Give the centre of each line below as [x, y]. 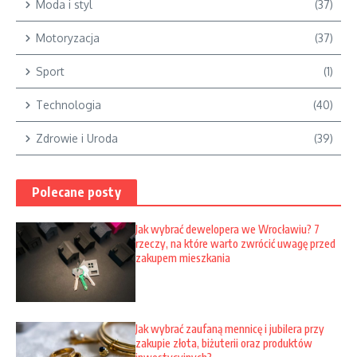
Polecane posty [76, 192]
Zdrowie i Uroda [77, 139]
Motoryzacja [68, 38]
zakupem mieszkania [183, 258]
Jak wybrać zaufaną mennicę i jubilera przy [230, 329]
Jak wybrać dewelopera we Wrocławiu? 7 [228, 229]
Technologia [69, 105]
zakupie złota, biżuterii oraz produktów [224, 343]
